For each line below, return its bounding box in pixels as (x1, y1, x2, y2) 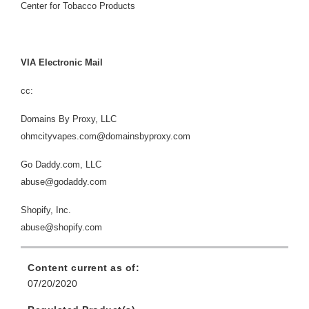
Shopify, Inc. (21, 204, 71, 215)
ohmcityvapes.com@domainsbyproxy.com (21, 130, 196, 141)
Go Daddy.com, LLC (21, 159, 101, 170)
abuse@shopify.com (21, 221, 102, 232)
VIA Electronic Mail (21, 57, 103, 68)
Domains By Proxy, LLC (21, 113, 117, 124)
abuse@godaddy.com (21, 176, 107, 187)
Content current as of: (28, 261, 139, 273)
